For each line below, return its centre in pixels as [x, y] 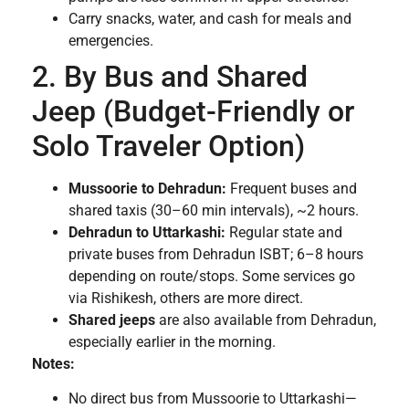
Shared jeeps [112, 320]
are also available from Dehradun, [266, 320]
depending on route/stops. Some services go [212, 276]
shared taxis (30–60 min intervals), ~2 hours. [214, 210]
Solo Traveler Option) [168, 146]
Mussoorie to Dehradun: [147, 188]
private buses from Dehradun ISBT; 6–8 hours [216, 254]
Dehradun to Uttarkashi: [147, 232]
